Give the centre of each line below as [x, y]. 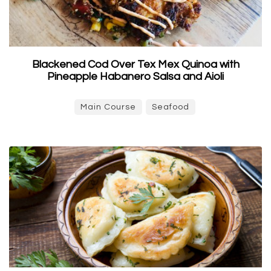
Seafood [171, 107]
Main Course [108, 107]
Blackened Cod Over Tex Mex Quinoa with [135, 64]
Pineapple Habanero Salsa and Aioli [135, 76]
